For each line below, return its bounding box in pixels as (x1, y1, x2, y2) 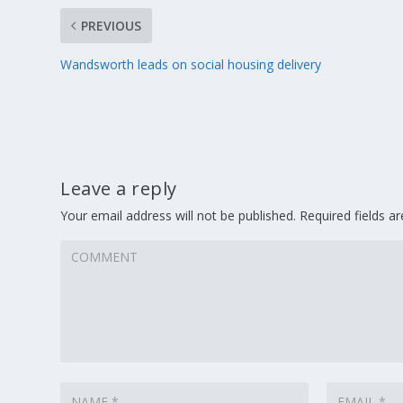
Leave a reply (60, 175, 177, 201)
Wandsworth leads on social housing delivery (60, 55, 322, 73)
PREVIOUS (81, 16, 142, 34)
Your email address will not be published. (60, 206, 297, 224)
